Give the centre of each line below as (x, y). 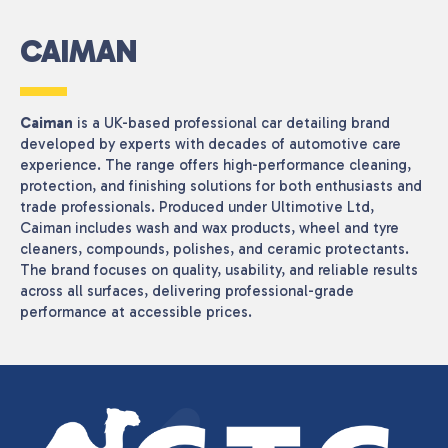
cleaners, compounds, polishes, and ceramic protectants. (214, 248)
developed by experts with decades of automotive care (210, 143)
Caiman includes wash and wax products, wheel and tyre (209, 227)
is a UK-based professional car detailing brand (231, 122)
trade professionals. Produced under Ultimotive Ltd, (197, 206)
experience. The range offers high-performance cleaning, (215, 164)
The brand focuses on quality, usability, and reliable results (219, 269)
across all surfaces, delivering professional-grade (187, 290)
